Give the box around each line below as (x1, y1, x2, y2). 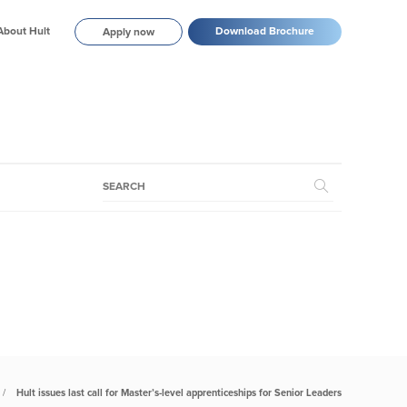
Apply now (103, 27, 154, 38)
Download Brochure (215, 26, 314, 37)
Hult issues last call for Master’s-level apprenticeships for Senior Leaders (16, 388, 342, 398)
